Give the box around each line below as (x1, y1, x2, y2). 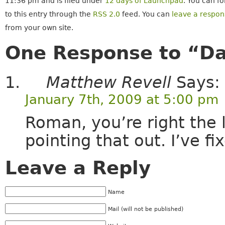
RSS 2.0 (92, 10, 120, 19)
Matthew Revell (46, 73, 171, 91)
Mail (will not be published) (107, 205, 183, 212)
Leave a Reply (5, 157, 151, 179)
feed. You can (120, 10, 172, 19)
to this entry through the (5, 10, 93, 19)
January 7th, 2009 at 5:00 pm (25, 91, 218, 107)
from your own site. (5, 24, 73, 32)
